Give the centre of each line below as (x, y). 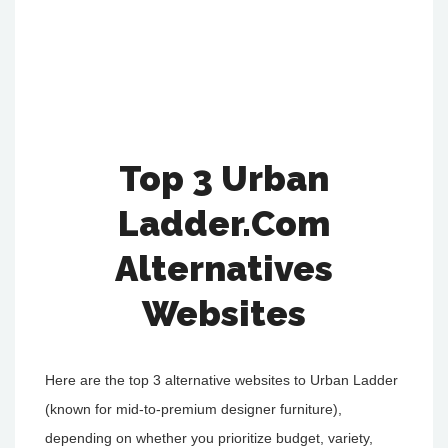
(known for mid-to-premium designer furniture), (193, 409)
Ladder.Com (224, 223)
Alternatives (224, 268)
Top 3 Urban (224, 178)
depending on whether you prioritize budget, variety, (209, 438)
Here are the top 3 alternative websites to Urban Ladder (221, 380)
